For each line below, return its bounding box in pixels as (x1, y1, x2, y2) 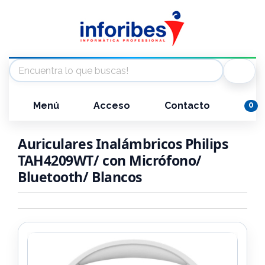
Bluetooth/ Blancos (18, 167, 142, 186)
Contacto (162, 99, 210, 111)
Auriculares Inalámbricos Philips (18, 134, 228, 153)
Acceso (91, 99, 130, 111)
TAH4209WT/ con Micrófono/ (18, 151, 202, 170)
